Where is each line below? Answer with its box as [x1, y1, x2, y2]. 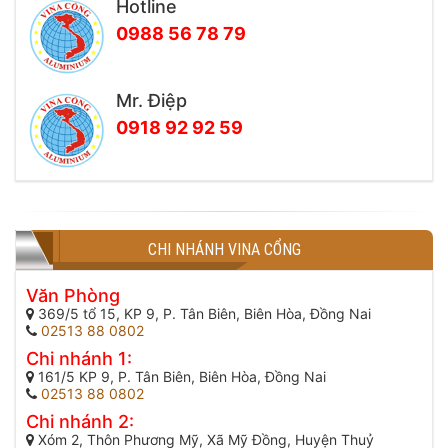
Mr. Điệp [116, 90, 187, 111]
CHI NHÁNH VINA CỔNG [147, 240, 301, 259]
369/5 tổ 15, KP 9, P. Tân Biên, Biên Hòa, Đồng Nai [34, 305, 371, 322]
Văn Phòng [26, 285, 120, 306]
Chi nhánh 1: [26, 348, 132, 369]
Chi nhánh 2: [26, 411, 134, 432]
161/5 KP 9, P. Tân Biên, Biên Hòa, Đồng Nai [34, 368, 326, 385]
